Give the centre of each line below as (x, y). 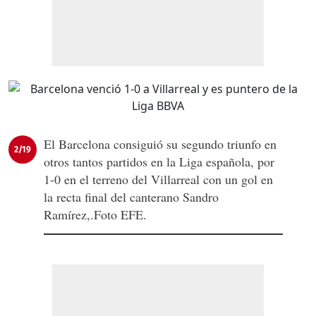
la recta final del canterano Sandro (131, 197)
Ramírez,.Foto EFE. (95, 215)
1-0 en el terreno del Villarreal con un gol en (158, 180)
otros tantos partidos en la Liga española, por (159, 162)
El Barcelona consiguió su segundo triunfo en (160, 144)
